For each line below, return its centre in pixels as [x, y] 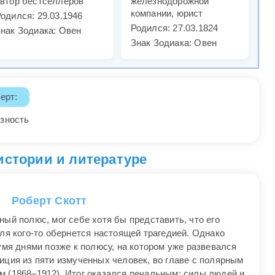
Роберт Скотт [49, 201]
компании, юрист [167, 14]
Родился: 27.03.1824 [174, 28]
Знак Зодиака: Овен [174, 43]
